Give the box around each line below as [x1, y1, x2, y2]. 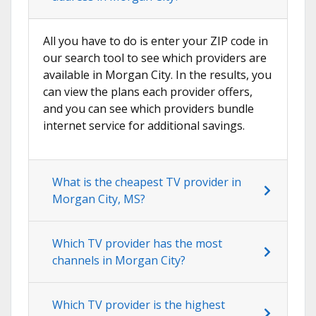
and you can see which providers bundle [43, 101, 254, 117]
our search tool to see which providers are [43, 50, 267, 66]
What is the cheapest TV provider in [52, 174, 241, 190]
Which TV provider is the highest [52, 297, 225, 313]
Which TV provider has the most [52, 236, 222, 252]
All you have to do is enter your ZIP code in [43, 33, 268, 49]
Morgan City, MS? [52, 191, 145, 207]
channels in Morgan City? [52, 253, 186, 269]
